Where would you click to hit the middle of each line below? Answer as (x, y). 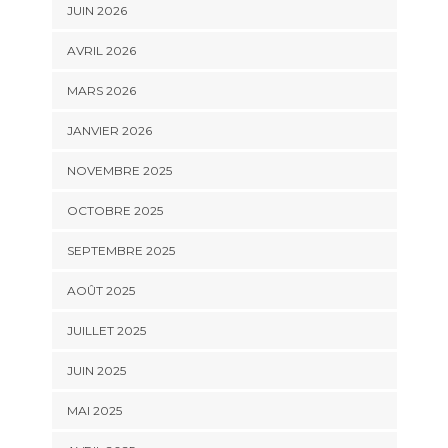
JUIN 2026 (96, 11)
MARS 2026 (101, 91)
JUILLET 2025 (106, 331)
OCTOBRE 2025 (114, 211)
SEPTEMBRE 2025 (120, 251)
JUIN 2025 (96, 371)
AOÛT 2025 (100, 291)
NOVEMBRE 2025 (119, 171)
